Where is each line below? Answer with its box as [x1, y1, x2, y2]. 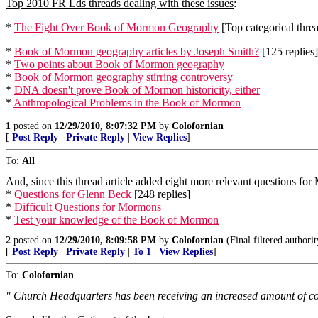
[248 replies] [131, 188, 190, 200]
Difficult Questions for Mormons [14, 201, 161, 213]
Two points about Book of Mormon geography [14, 58, 224, 70]
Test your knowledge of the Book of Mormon [14, 214, 219, 226]
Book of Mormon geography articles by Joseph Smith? [14, 45, 259, 57]
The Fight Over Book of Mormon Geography [14, 21, 219, 33]
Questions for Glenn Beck [14, 188, 131, 200]
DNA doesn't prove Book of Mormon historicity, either [14, 84, 260, 96]
